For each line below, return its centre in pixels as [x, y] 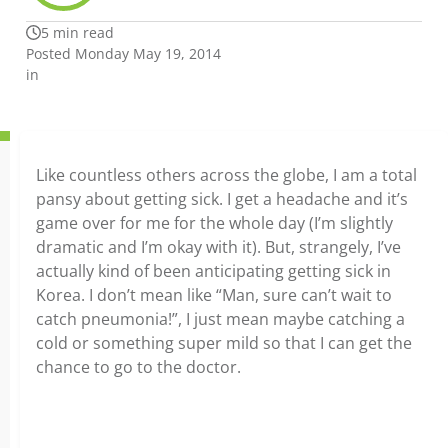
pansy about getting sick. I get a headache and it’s [222, 199]
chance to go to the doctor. [138, 367]
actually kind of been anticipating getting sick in [213, 271]
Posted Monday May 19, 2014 [123, 53]
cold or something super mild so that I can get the [224, 343]
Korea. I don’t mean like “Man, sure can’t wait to [214, 295]
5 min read [77, 32]
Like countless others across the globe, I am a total [226, 175]
